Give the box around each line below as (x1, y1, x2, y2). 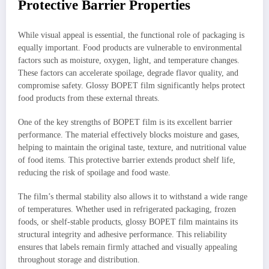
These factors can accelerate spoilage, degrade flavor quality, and (18, 68, 238, 77)
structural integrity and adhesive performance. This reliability (18, 230, 227, 239)
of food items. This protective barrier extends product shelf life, (18, 155, 235, 165)
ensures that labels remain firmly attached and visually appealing (18, 243, 237, 252)
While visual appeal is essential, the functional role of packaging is (18, 30, 244, 40)
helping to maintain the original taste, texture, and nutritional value (18, 142, 246, 152)
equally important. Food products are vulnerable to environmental (18, 43, 242, 52)
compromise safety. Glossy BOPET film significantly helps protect (18, 80, 245, 90)
